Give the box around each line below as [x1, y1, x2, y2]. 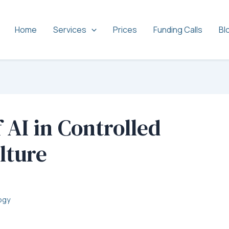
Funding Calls [153, 24, 202, 35]
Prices [113, 24, 137, 35]
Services [53, 24, 87, 35]
